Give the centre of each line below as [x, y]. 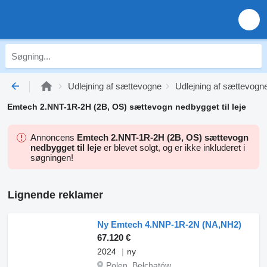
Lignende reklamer [55, 195]
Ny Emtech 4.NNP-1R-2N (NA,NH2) [169, 224]
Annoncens [54, 137]
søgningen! [52, 158]
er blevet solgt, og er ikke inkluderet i [173, 148]
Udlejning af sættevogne [115, 86]
